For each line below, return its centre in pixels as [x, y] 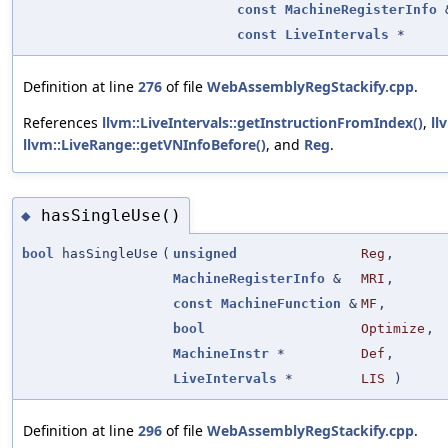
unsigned [205, 254]
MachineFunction [281, 304]
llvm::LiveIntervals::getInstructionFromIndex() [262, 123]
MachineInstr [221, 354]
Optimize [393, 329]
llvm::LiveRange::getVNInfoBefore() [144, 145]
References [62, 123]
